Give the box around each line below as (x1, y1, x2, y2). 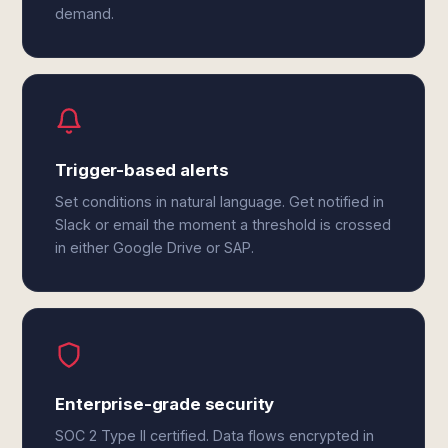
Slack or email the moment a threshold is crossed (55, 216, 392, 233)
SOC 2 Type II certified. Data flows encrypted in (55, 427, 375, 444)
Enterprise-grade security (55, 394, 275, 414)
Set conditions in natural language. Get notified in (55, 193, 385, 210)
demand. (55, 5, 115, 22)
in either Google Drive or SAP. (55, 239, 255, 256)
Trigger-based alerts (55, 160, 230, 180)
